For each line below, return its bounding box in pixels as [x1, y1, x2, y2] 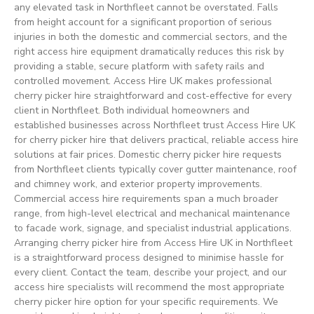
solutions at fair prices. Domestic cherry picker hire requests [14, 148, 282, 162]
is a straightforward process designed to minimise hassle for [14, 251, 284, 265]
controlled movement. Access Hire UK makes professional [14, 74, 272, 88]
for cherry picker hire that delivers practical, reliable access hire [14, 133, 299, 147]
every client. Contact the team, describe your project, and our [14, 266, 287, 280]
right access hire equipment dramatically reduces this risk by [14, 45, 284, 59]
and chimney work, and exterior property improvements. [14, 177, 262, 191]
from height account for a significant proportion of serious [14, 15, 272, 29]
